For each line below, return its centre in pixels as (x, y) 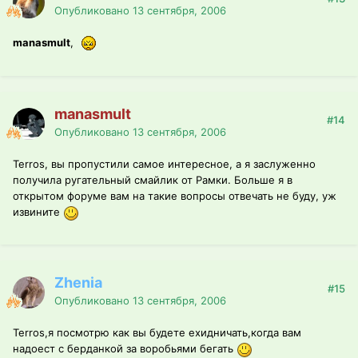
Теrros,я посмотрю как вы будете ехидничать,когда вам (157, 333)
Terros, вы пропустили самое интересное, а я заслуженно (164, 164)
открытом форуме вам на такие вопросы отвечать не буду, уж (175, 196)
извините (38, 212)
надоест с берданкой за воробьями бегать (125, 349)
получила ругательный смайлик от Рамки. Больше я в (153, 180)
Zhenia (78, 283)
